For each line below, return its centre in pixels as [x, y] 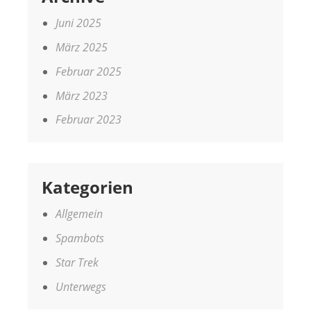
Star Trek [77, 262]
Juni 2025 [78, 23]
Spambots [80, 238]
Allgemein [79, 214]
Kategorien [87, 187]
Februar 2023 [89, 120]
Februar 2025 [89, 71]
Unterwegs [81, 286]
